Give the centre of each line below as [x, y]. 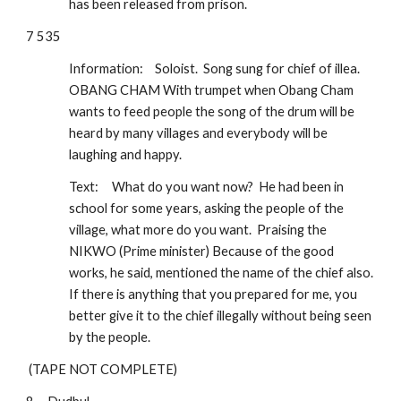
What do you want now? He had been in [228, 187]
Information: [107, 68]
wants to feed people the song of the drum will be [212, 111]
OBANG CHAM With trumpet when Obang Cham [212, 90]
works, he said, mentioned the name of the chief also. [222, 273]
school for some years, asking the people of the [207, 208]
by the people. [110, 337]
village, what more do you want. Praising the [198, 230]
